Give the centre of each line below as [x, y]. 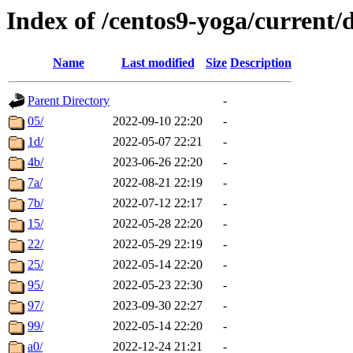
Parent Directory [69, 101]
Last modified [158, 63]
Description [261, 63]
